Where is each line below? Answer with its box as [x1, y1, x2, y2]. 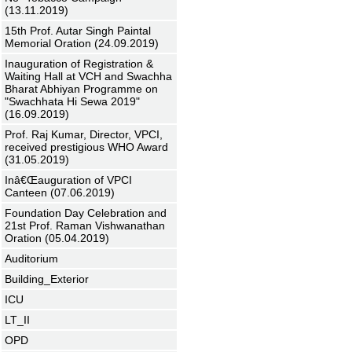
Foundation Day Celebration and [5, 207, 167, 219]
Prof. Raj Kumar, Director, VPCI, [5, 128, 163, 141]
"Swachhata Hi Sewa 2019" [5, 95, 140, 108]
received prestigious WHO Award [5, 141, 168, 153]
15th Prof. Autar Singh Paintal [5, 24, 151, 37]
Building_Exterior [5, 273, 89, 285]
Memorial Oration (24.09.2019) [5, 37, 159, 49]
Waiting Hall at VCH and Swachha [5, 70, 172, 82]
